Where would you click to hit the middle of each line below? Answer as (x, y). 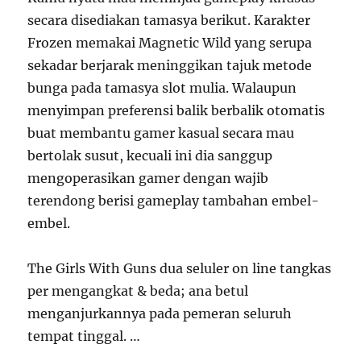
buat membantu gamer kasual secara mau (161, 133)
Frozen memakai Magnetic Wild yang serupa (170, 43)
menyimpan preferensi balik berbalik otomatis (176, 110)
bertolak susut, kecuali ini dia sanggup (150, 156)
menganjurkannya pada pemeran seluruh (160, 313)
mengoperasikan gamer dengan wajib (148, 178)
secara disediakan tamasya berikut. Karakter (169, 20)
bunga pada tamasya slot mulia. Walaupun (162, 88)
